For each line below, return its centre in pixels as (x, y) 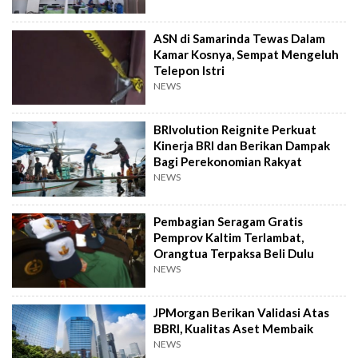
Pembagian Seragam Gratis (229, 221)
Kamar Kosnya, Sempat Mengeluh (247, 54)
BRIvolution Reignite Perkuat (235, 130)
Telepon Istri (189, 70)
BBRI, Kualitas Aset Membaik (234, 329)
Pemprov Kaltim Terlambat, (229, 237)
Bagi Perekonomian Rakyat (228, 162)
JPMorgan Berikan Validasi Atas (242, 313)
